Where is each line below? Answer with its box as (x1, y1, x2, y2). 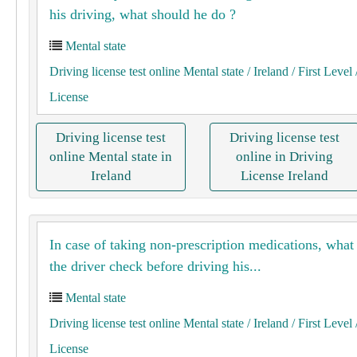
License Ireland (241, 168, 328, 183)
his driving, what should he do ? (49, 6, 236, 22)
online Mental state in (49, 149, 172, 164)
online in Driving (236, 149, 333, 164)
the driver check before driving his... (49, 258, 261, 274)
